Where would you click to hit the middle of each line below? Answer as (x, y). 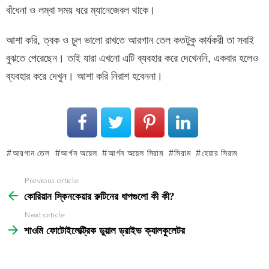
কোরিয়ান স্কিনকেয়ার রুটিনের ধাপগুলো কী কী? (99, 196)
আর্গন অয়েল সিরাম (135, 153)
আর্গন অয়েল (79, 153)
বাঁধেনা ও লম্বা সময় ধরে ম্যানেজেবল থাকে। (81, 10)
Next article (44, 215)
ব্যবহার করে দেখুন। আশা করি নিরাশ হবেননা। (84, 76)
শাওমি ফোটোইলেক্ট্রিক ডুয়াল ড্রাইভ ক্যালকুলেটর (104, 230)
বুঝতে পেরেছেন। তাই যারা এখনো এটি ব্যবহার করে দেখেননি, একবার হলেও (132, 58)
